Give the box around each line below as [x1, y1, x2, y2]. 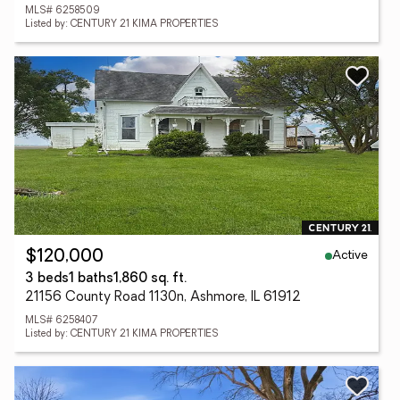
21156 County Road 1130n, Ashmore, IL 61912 [25, 291, 301, 304]
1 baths [69, 272, 113, 286]
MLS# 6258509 [25, 6, 99, 16]
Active [332, 248, 368, 262]
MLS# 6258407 [25, 316, 97, 326]
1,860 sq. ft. [113, 272, 187, 286]
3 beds [25, 272, 69, 286]
